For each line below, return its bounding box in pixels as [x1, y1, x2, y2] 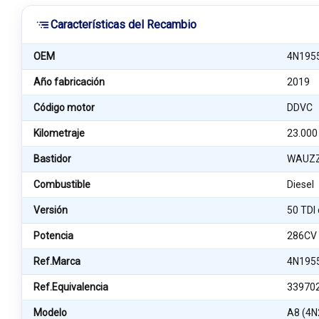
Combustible [33, 179, 90, 190]
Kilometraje [33, 127, 85, 139]
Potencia [33, 230, 73, 241]
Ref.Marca [33, 256, 80, 267]
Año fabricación [33, 76, 105, 88]
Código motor [33, 102, 95, 113]
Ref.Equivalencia [33, 281, 108, 293]
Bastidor [33, 153, 71, 164]
